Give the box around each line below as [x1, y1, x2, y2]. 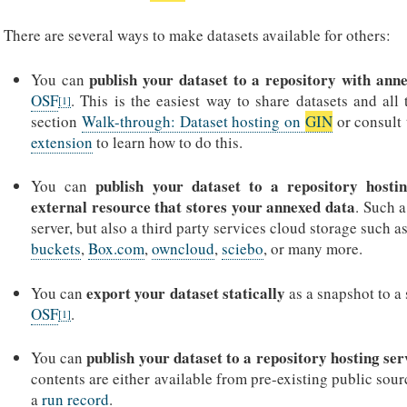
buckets [31, 238, 81, 260]
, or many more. [263, 238, 362, 260]
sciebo [222, 238, 263, 260]
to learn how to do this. [93, 131, 243, 153]
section [31, 110, 82, 132]
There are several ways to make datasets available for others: [4, 25, 391, 46]
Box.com [88, 238, 144, 260]
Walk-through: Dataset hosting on [81, 110, 305, 132]
